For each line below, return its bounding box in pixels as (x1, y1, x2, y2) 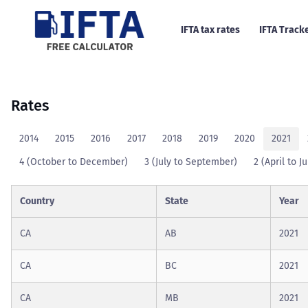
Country (20, 195, 54, 207)
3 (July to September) (144, 155, 237, 168)
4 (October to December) (19, 155, 128, 168)
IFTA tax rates (180, 24, 240, 36)
